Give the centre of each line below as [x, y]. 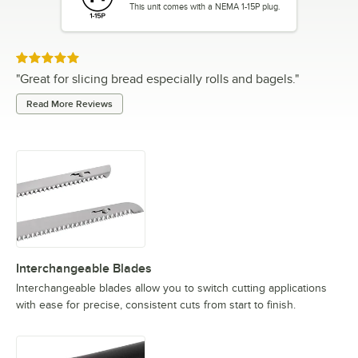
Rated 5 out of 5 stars [69, 58]
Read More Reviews [70, 103]
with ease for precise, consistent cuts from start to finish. [156, 304]
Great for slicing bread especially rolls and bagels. [157, 79]
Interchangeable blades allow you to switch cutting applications [171, 288]
